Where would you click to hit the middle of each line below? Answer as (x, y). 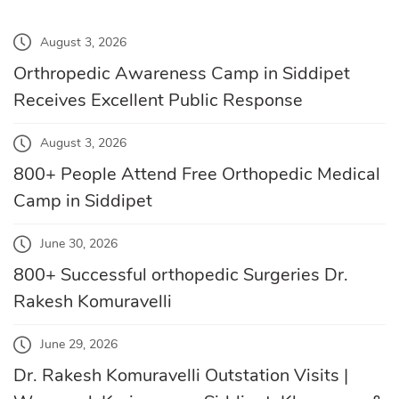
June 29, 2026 (79, 345)
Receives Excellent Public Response (158, 100)
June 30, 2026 (79, 244)
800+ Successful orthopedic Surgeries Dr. (181, 275)
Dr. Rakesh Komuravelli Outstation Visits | (181, 376)
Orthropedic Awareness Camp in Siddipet (182, 73)
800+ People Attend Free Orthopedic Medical (197, 175)
